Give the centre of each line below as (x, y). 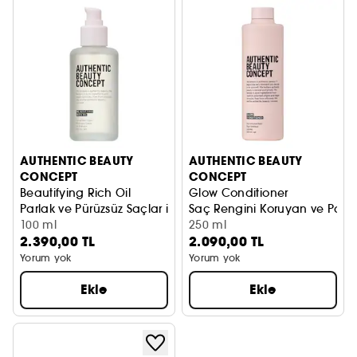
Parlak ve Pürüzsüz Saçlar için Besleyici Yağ (142, 209)
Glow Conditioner (239, 193)
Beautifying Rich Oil (75, 193)
